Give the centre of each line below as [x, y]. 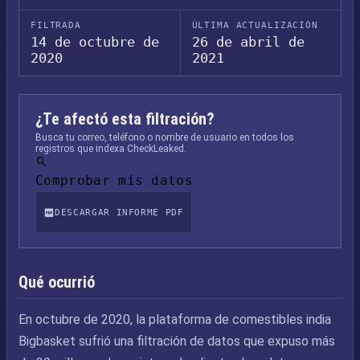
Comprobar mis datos [115, 180]
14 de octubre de [95, 42]
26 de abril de [248, 42]
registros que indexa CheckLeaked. [111, 149]
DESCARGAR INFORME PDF [119, 212]
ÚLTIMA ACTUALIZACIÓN [255, 25]
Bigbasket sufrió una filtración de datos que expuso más [177, 341]
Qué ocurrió [57, 282]
